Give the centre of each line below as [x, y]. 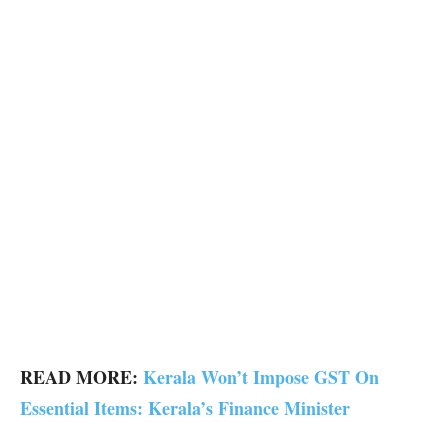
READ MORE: [81, 377]
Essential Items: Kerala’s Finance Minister [185, 408]
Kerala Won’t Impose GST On [261, 377]
